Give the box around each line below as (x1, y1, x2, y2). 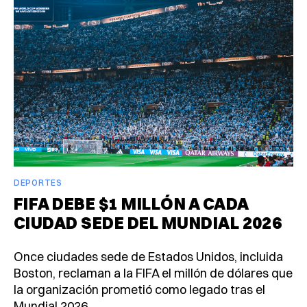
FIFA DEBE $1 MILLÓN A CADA (14, 193, 249, 214)
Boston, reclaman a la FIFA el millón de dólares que (14, 265, 293, 282)
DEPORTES (14, 177, 62, 188)
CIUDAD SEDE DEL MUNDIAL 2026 (14, 212, 282, 234)
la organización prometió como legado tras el (14, 282, 265, 298)
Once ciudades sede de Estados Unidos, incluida (14, 249, 283, 265)
